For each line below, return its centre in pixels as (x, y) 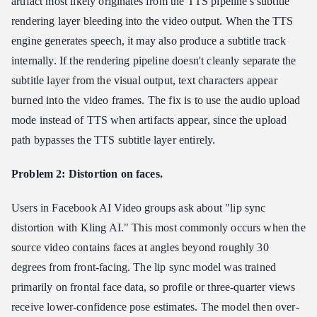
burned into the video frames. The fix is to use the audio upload (156, 100)
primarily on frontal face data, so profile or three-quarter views (154, 287)
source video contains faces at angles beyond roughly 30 (140, 248)
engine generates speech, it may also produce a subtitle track (149, 41)
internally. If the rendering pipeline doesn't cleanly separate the (154, 61)
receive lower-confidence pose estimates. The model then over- (155, 307)
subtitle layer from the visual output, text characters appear (144, 81)
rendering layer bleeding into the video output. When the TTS (152, 21)
